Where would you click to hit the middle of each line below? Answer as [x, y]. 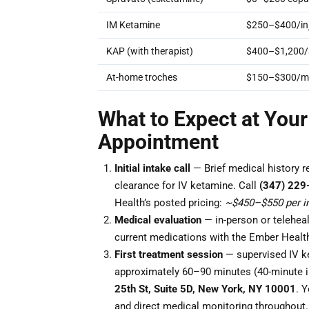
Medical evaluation [158, 220]
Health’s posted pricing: [170, 203]
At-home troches [142, 77]
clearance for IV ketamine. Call [187, 186]
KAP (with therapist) [150, 51]
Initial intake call [152, 168]
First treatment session [169, 255]
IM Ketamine [133, 25]
